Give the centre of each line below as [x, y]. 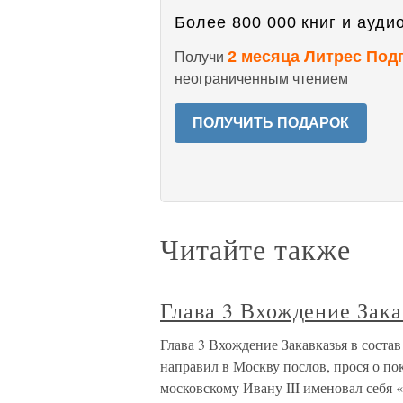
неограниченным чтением [261, 79]
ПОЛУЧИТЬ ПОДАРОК [271, 123]
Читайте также [255, 249]
